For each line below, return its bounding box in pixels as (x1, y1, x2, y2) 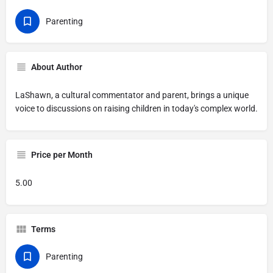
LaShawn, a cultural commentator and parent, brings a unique (15, 90, 249, 100)
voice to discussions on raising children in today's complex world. (15, 104, 258, 113)
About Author (31, 62, 82, 72)
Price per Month (31, 150, 93, 160)
